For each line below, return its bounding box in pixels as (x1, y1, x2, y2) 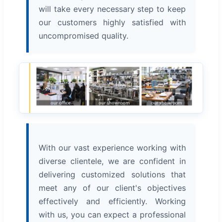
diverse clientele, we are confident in (39, 156, 186, 166)
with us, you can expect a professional (39, 210, 186, 220)
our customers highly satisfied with (39, 17, 186, 27)
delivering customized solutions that (39, 169, 186, 180)
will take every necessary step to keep (39, 3, 186, 14)
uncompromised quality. (39, 30, 128, 41)
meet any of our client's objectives (39, 183, 186, 193)
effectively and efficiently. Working (39, 196, 186, 207)
